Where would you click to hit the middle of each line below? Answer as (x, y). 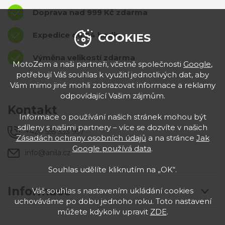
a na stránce (171, 138)
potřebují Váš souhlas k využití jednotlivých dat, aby (113, 75)
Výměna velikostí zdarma (84, 58)
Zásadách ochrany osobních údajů (81, 138)
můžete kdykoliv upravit (103, 212)
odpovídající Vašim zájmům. (113, 96)
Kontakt (32, 110)
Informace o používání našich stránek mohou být (113, 117)
